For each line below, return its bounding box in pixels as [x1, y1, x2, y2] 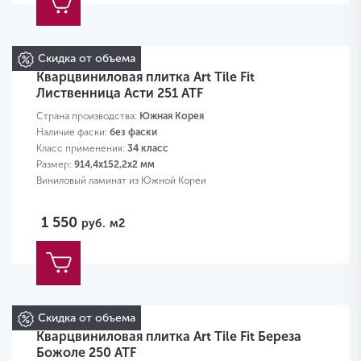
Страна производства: [36, 110, 139, 122]
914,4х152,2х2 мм [74, 159, 155, 171]
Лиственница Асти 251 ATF [36, 85, 203, 102]
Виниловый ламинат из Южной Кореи [36, 175, 206, 187]
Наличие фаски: [36, 127, 110, 139]
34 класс [127, 143, 168, 155]
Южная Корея [139, 110, 204, 122]
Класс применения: [36, 143, 127, 155]
